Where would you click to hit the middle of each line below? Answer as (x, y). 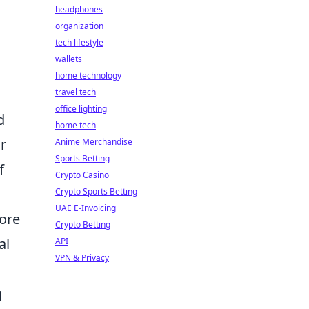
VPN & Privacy (82, 258)
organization (79, 26)
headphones (79, 9)
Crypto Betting (83, 225)
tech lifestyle (79, 42)
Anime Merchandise (94, 142)
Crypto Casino (82, 175)
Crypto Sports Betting (96, 191)
